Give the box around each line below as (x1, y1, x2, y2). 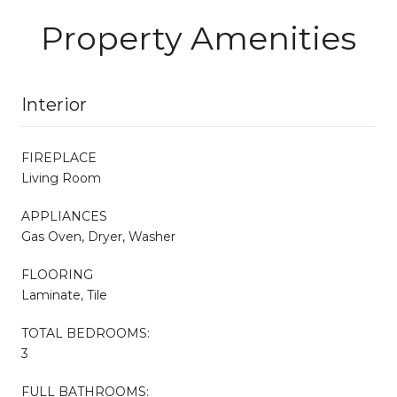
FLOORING (21, 266, 93, 283)
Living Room (21, 169, 101, 186)
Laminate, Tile (21, 286, 107, 303)
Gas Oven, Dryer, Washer (21, 228, 175, 245)
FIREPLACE (21, 149, 97, 166)
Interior (21, 93, 87, 115)
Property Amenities (41, 18, 356, 58)
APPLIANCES (21, 207, 107, 224)
